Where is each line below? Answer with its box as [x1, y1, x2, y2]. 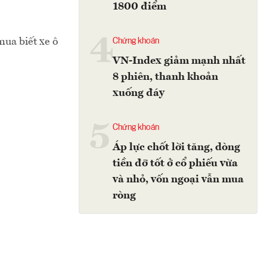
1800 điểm [113, 1, 166, 12]
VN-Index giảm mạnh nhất [113, 55, 246, 66]
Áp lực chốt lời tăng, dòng [113, 142, 240, 153]
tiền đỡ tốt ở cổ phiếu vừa [113, 158, 238, 169]
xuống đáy [113, 88, 164, 98]
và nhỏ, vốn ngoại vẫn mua [113, 174, 244, 185]
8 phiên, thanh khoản [113, 72, 218, 82]
